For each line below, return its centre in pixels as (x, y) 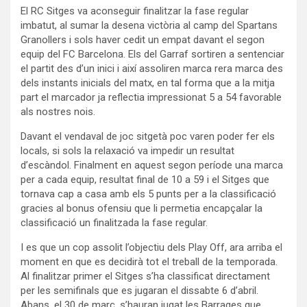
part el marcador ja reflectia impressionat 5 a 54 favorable (151, 97)
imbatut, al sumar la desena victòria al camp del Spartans (149, 25)
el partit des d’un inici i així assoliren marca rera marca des (152, 68)
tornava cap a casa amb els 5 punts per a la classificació (148, 194)
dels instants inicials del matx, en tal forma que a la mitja (148, 83)
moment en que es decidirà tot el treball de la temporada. (149, 261)
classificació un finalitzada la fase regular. (114, 222)
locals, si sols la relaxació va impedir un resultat (127, 150)
